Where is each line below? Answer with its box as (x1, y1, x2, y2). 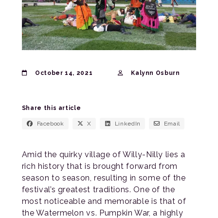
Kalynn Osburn (129, 69, 180, 76)
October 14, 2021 (33, 69, 93, 76)
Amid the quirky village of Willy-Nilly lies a (21, 149, 185, 159)
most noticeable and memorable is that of (21, 196, 186, 206)
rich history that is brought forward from (21, 161, 178, 171)
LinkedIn (114, 120, 141, 127)
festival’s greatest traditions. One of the (21, 184, 175, 194)
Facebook (36, 120, 64, 127)
